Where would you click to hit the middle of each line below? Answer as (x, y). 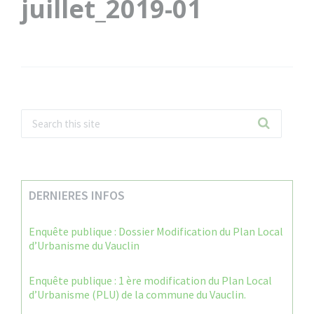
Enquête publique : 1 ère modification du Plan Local (150, 280)
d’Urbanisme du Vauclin (84, 245)
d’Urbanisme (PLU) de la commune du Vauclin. (137, 294)
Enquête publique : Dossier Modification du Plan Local (156, 231)
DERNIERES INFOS (77, 195)
